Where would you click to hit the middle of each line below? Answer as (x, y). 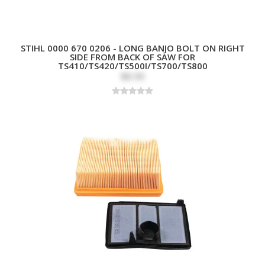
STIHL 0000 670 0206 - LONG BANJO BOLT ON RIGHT (132, 48)
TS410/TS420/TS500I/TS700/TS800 (132, 65)
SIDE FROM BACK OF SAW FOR (132, 56)
